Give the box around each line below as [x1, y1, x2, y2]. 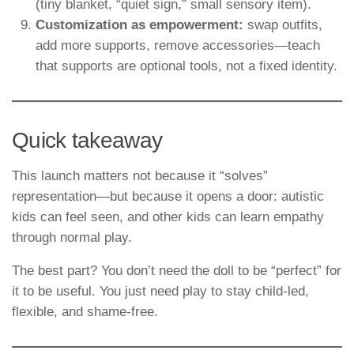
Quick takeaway [12, 127, 163, 153]
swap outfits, [243, 17, 322, 32]
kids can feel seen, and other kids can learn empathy [12, 209, 324, 224]
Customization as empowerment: [36, 17, 243, 32]
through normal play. [12, 229, 132, 245]
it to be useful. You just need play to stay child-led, [12, 284, 309, 299]
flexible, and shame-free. [12, 304, 158, 320]
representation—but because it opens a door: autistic [12, 188, 324, 204]
